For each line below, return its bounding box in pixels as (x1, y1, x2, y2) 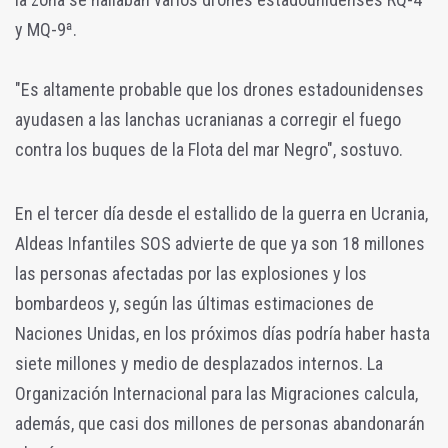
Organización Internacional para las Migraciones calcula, (15, 383, 418, 405)
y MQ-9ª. (15, 19, 77, 41)
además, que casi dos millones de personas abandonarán (15, 413, 425, 435)
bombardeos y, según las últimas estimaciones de (15, 293, 374, 315)
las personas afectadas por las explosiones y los (15, 263, 367, 285)
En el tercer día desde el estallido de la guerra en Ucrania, (15, 203, 428, 225)
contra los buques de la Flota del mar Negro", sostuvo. (15, 139, 403, 161)
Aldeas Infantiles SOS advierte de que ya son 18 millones (15, 233, 425, 255)
